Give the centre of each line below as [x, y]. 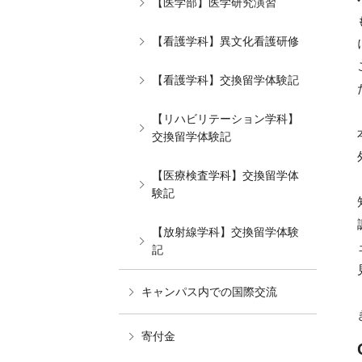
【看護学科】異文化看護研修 [225, 41]
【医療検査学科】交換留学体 [225, 175]
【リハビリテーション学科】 [225, 119]
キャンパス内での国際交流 [209, 292]
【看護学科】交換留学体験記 [225, 80]
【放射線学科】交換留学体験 [225, 232]
